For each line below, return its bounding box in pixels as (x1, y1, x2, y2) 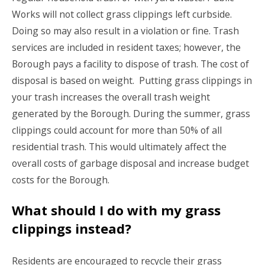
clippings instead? (12, 219, 131, 238)
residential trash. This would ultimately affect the (12, 140, 227, 153)
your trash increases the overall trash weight (12, 90, 210, 104)
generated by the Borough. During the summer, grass (12, 106, 250, 120)
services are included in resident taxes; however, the (12, 40, 241, 54)
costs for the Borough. (12, 173, 109, 186)
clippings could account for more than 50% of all (12, 123, 222, 137)
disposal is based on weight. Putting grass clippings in (12, 73, 252, 87)
